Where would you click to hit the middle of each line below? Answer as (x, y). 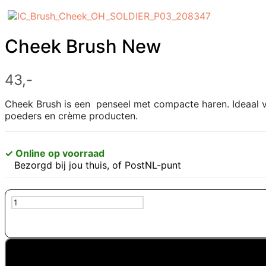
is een (76, 104)
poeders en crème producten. (71, 115)
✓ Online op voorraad (55, 153)
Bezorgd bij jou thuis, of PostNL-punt (98, 165)
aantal (24, 237)
